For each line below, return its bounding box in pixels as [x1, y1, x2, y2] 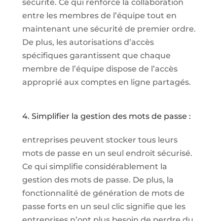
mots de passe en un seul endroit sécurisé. [22, 148, 192, 158]
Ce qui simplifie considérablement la [22, 161, 167, 171]
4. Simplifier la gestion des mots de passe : [22, 111, 191, 121]
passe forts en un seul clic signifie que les [22, 201, 185, 211]
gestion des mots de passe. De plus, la [22, 175, 174, 184]
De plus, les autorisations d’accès [22, 37, 154, 47]
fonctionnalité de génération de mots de [22, 188, 184, 198]
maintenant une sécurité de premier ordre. [22, 24, 196, 34]
